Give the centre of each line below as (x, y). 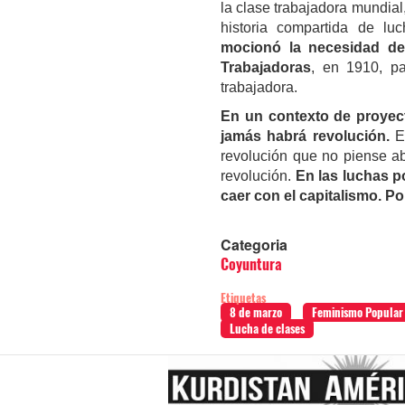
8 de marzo (256, 312)
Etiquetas (243, 297)
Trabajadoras (266, 67)
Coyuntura (251, 264)
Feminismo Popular (357, 312)
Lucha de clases (267, 328)
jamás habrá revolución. (305, 136)
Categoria (254, 244)
